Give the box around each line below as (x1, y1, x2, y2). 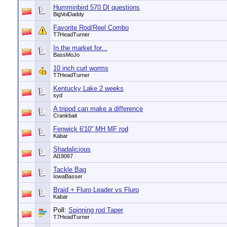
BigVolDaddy (53, 11, 84, 17)
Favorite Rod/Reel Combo (53, 24, 129, 31)
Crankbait (53, 112, 77, 119)
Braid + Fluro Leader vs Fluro (53, 186, 139, 194)
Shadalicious (53, 145, 91, 153)
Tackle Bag (53, 166, 86, 173)
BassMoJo (53, 52, 80, 58)
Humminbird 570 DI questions (53, 4, 140, 11)
